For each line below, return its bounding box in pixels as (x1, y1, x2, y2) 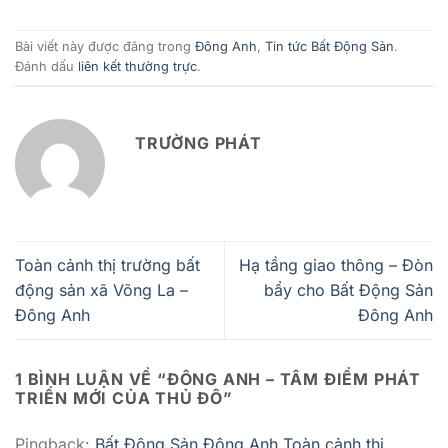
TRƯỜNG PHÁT (135, 133, 262, 154)
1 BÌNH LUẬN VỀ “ (15, 369, 167, 390)
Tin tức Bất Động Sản (265, 39, 394, 55)
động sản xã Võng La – (15, 280, 188, 301)
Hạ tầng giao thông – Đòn (239, 255, 433, 276)
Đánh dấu (15, 59, 78, 75)
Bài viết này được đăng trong (15, 39, 195, 55)
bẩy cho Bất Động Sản (264, 280, 433, 301)
